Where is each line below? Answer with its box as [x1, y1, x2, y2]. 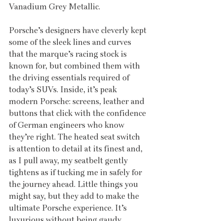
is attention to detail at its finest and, [9, 144, 145, 154]
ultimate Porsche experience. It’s [9, 203, 129, 213]
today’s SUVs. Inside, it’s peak [9, 85, 119, 95]
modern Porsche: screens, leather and [9, 97, 147, 107]
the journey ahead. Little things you [9, 180, 140, 189]
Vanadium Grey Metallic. [9, 2, 102, 12]
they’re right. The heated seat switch [9, 132, 142, 142]
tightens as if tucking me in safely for [9, 168, 144, 178]
